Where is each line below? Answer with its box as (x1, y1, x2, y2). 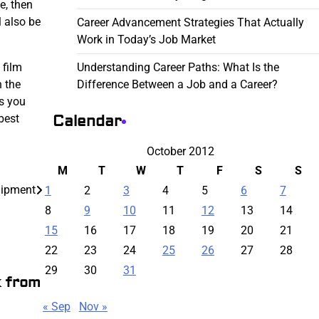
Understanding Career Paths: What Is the (76, 61, 279, 74)
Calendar (52, 112, 122, 131)
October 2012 (147, 145, 215, 158)
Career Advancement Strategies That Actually (76, 16, 304, 29)
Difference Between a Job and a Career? (76, 78, 278, 91)
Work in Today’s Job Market (76, 33, 216, 46)
